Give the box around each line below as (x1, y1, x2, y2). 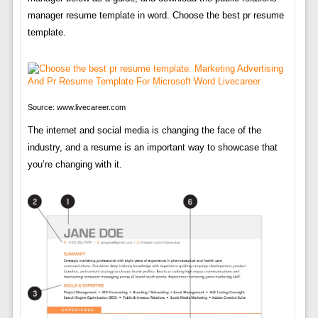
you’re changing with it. (27, 158, 122, 170)
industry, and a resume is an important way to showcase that (27, 141, 278, 153)
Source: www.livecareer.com (27, 102, 126, 111)
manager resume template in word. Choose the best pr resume (27, 9, 284, 21)
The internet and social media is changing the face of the (27, 124, 261, 136)
